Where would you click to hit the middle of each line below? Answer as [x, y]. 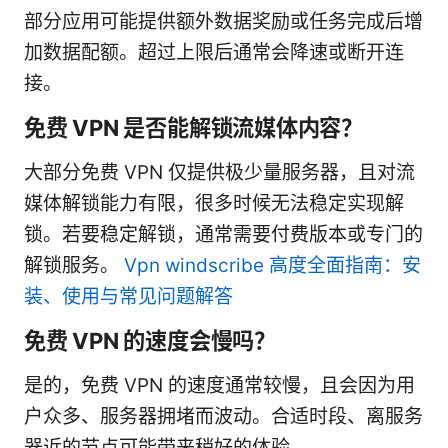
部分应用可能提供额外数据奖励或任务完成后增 [223, 22]
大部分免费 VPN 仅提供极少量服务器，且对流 [219, 173]
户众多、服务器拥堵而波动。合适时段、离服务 [223, 417]
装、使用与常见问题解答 [128, 297]
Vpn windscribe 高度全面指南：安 [272, 266]
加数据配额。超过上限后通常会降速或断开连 [214, 53]
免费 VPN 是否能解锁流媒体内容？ [193, 128]
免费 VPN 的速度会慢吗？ [150, 341]
